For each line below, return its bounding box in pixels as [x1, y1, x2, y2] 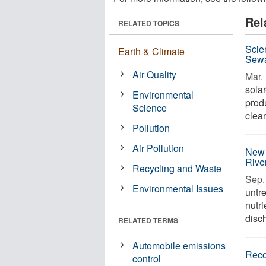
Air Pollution [132, 141, 185, 155]
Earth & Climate [118, 45, 185, 58]
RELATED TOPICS [118, 18, 179, 28]
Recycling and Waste [132, 161, 222, 175]
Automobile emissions [132, 239, 226, 252]
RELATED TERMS [118, 215, 178, 226]
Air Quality [132, 68, 177, 81]
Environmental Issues [132, 182, 224, 195]
